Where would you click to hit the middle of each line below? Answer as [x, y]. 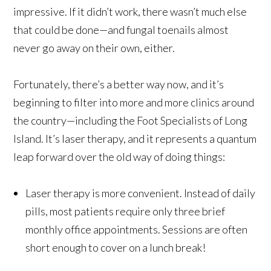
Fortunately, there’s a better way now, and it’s [119, 84]
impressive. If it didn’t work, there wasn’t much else [130, 11]
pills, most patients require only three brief [126, 211]
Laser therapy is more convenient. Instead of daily [141, 193]
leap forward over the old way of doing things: [119, 156]
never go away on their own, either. [94, 47]
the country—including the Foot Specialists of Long [131, 120]
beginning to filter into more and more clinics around [134, 102]
